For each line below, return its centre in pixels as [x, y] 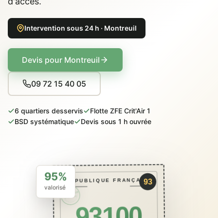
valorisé [55, 187]
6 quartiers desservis [49, 111]
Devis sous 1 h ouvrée [116, 121]
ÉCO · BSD [70, 198]
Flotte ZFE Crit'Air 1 [120, 111]
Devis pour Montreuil [61, 60]
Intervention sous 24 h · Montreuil [81, 28]
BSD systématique [44, 121]
